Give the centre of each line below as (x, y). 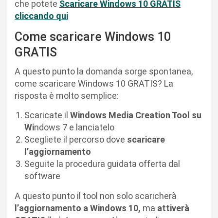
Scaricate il (47, 115)
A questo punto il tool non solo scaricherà (96, 196)
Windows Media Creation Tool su (136, 115)
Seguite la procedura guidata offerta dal (102, 163)
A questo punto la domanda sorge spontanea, (104, 71)
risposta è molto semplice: (67, 95)
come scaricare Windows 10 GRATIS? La (94, 83)
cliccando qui (41, 16)
